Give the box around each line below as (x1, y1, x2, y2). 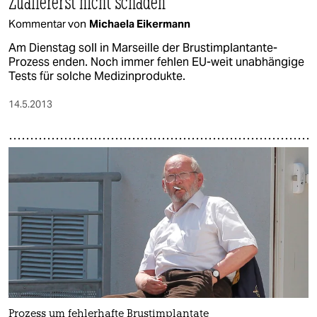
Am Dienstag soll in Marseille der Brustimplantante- (8, 40, 277, 56)
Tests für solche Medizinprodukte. (8, 69, 185, 84)
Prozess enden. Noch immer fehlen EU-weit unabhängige (8, 54, 304, 70)
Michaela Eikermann (89, 17, 190, 31)
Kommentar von (8, 17, 86, 31)
